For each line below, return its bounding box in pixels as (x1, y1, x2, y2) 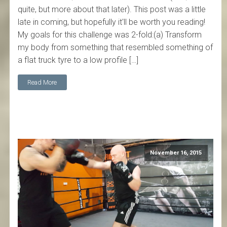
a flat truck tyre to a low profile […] (18, 55, 139, 65)
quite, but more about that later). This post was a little (18, 5, 206, 15)
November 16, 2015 (150, 149, 202, 157)
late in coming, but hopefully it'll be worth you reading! (18, 17, 206, 27)
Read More (27, 78, 57, 86)
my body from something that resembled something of (18, 43, 213, 53)
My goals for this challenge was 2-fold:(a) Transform (18, 30, 202, 40)
